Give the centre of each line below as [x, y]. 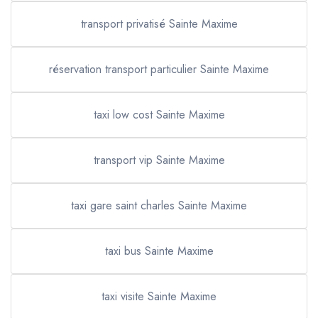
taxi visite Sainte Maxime [159, 296]
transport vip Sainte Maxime [159, 160]
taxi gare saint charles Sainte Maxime [159, 205]
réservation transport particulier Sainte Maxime [159, 69]
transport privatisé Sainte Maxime [159, 24]
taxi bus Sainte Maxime [159, 251]
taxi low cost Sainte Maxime [159, 115]
